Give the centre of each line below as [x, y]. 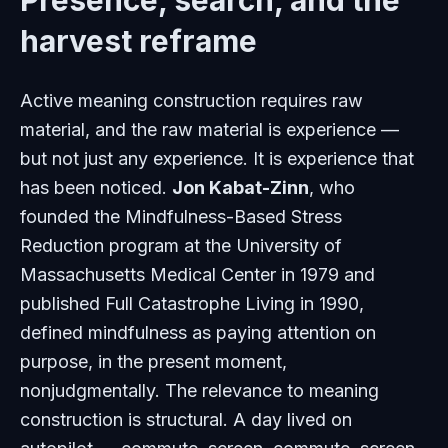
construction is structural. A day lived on [186, 419]
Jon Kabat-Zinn [240, 187]
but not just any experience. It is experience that [217, 158]
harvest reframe [138, 41]
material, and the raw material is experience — [209, 129]
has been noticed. [96, 187]
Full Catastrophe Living [200, 303]
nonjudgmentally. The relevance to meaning [199, 390]
